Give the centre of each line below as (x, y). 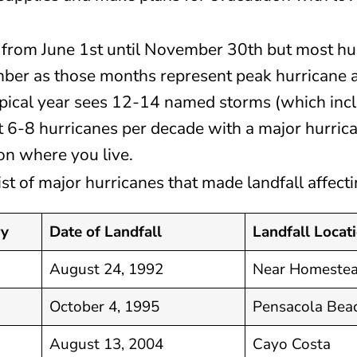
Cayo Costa (292, 344)
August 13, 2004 (107, 344)
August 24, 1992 (107, 269)
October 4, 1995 (105, 306)
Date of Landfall (106, 231)
